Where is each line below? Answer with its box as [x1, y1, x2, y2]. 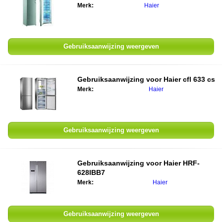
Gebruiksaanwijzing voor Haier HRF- [77, 159, 200, 167]
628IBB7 [77, 168, 105, 176]
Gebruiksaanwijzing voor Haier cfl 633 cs [77, 75, 215, 83]
